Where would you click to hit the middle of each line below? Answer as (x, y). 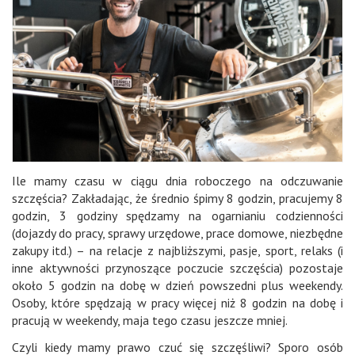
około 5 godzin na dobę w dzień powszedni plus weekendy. (177, 286)
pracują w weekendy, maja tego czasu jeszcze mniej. (150, 321)
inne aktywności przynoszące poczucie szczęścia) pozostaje (177, 268)
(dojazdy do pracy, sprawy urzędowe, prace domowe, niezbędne (177, 233)
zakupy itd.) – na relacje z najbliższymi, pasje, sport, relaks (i (177, 251)
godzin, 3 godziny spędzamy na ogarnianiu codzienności (177, 216)
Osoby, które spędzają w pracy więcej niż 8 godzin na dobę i (177, 303)
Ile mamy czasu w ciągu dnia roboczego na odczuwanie (177, 181)
